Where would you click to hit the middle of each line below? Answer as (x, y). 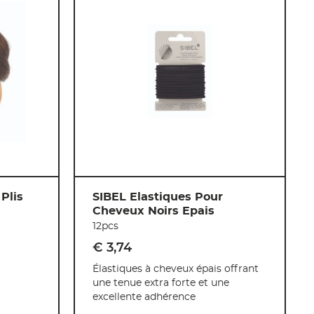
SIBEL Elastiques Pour (158, 197)
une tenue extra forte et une (161, 283)
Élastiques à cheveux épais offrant (176, 269)
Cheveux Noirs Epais (154, 211)
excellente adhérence (144, 297)
